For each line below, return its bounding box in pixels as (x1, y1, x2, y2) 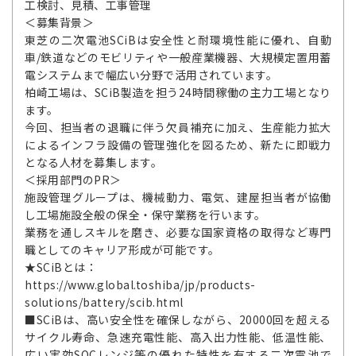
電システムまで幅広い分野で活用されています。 (25, 67, 277, 83)
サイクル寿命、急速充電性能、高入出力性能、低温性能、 (25, 329, 331, 346)
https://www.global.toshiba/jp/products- (25, 277, 256, 293)
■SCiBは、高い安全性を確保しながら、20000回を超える (25, 311, 331, 328)
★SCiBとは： (25, 259, 97, 276)
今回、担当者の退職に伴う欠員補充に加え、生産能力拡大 (25, 119, 331, 136)
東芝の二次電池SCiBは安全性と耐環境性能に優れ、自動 (25, 32, 331, 48)
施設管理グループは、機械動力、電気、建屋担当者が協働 (25, 189, 331, 206)
